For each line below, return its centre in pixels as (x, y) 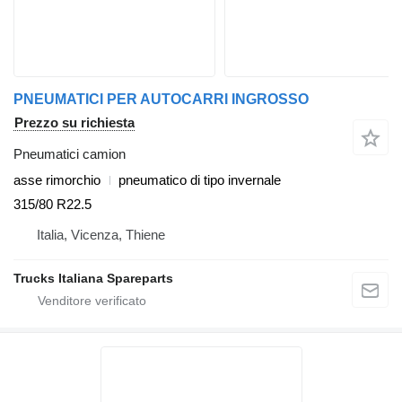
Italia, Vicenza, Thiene (101, 234)
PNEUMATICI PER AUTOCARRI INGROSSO (161, 100)
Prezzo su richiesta (74, 123)
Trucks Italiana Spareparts (93, 278)
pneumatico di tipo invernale (200, 180)
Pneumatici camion (70, 154)
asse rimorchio (57, 180)
